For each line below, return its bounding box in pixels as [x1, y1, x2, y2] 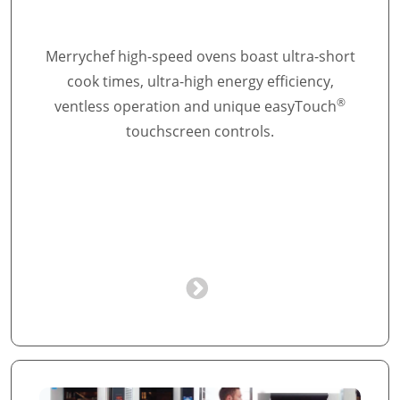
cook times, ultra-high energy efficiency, [66, 71, 334, 91]
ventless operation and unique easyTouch [54, 96, 337, 116]
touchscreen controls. [126, 121, 274, 141]
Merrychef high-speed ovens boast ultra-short [45, 46, 355, 66]
